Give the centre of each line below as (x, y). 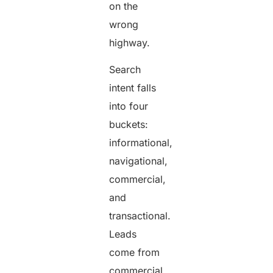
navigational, (139, 161)
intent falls (133, 88)
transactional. (140, 216)
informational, (141, 143)
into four (129, 106)
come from (135, 253)
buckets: (129, 125)
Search (125, 70)
